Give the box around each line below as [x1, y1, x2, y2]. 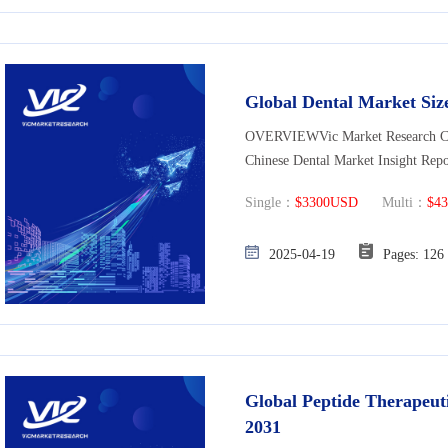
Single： [245, 195, 295, 211]
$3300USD [295, 195, 358, 211]
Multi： [358, 195, 427, 211]
